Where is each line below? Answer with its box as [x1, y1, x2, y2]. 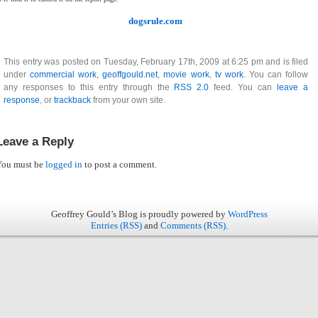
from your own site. [91, 95, 165, 105]
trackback [54, 95, 91, 105]
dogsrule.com [128, 16, 182, 26]
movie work [163, 70, 209, 79]
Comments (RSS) [160, 220, 226, 231]
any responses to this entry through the [4, 82, 175, 92]
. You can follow [243, 70, 309, 79]
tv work [214, 70, 243, 79]
